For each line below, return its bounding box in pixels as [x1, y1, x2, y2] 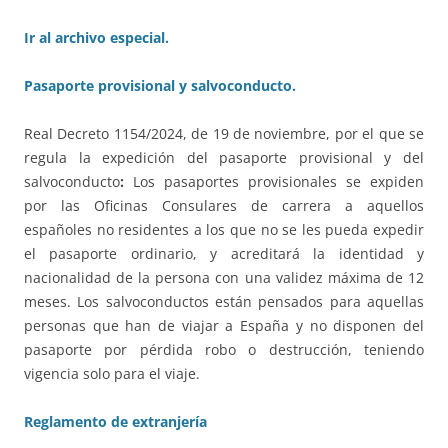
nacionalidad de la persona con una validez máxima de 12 [24, 268, 424, 288]
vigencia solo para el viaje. [24, 364, 200, 384]
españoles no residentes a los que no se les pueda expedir [24, 220, 424, 240]
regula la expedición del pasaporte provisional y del [24, 148, 424, 168]
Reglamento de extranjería [24, 412, 207, 432]
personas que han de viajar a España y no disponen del [24, 316, 424, 336]
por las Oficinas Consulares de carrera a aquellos [24, 196, 424, 216]
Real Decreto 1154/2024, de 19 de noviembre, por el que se [24, 124, 424, 144]
